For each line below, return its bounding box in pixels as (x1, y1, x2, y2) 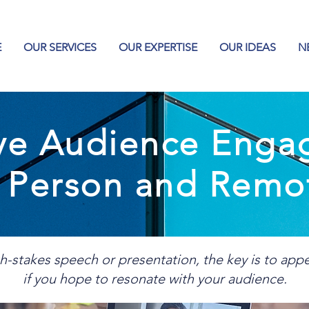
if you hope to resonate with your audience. (22, 270, 287, 287)
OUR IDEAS (219, 41, 276, 54)
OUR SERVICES (23, 41, 97, 54)
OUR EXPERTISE (119, 41, 197, 54)
